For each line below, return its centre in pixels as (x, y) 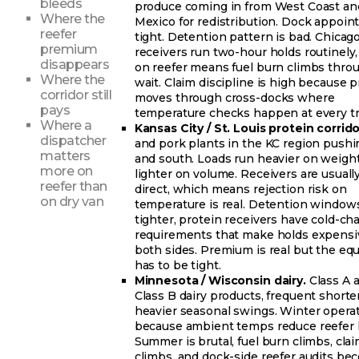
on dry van (72, 201)
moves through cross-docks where (234, 97)
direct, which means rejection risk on (240, 189)
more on (67, 171)
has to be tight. (177, 265)
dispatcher (73, 140)
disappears (75, 64)
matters (65, 155)
